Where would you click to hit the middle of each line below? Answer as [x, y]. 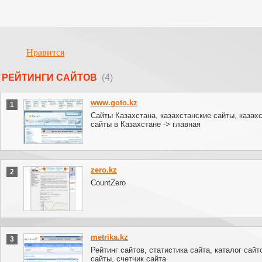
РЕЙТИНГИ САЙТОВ [52, 77]
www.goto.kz [114, 103]
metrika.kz [109, 237]
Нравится [45, 52]
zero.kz [104, 170]
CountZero [108, 183]
